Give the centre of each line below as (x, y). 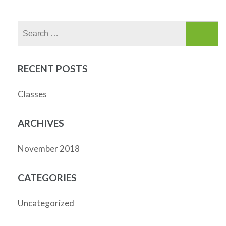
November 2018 (49, 149)
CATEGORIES (47, 178)
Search (151, 27)
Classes (32, 94)
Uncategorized (46, 203)
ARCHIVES (41, 123)
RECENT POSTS (53, 69)
